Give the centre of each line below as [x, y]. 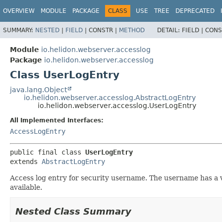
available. [26, 187]
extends [26, 161]
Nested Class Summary [73, 211]
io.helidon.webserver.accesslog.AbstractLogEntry [110, 97]
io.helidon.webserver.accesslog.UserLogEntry [117, 105]
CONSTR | [104, 30]
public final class [48, 152]
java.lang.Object [38, 89]
